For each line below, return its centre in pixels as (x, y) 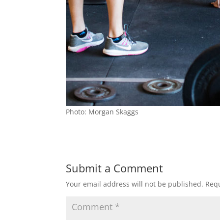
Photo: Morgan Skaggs (102, 112)
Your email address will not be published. (135, 184)
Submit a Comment (115, 168)
